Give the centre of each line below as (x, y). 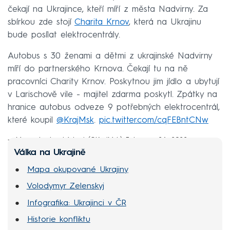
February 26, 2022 (157, 140)
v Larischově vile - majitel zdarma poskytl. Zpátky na (112, 95)
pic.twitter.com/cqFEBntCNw (154, 121)
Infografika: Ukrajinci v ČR (76, 203)
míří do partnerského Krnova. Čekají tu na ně (98, 69)
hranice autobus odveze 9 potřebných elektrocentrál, (114, 108)
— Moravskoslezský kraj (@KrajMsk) (67, 140)
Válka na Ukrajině (50, 153)
